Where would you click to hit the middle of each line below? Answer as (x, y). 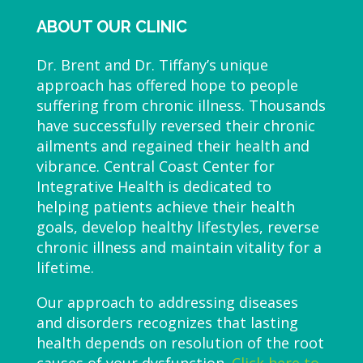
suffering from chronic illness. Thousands (181, 105)
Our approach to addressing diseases (167, 302)
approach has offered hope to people (167, 85)
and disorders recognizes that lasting (167, 322)
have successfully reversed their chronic (175, 125)
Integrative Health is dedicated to (154, 186)
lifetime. (65, 267)
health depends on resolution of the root (180, 342)
